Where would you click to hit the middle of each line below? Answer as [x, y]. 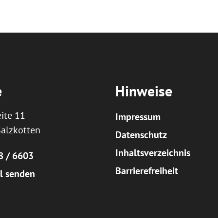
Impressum [138, 117]
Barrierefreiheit [147, 171]
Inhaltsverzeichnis [153, 153]
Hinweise [144, 91]
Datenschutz [141, 135]
